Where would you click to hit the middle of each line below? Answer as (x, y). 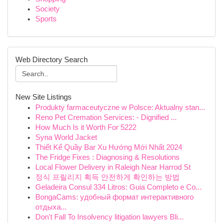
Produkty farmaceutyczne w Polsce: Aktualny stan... (120, 108)
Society (48, 9)
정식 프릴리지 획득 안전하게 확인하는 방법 (108, 177)
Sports (46, 19)
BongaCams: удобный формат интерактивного (114, 197)
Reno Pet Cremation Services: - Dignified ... (106, 117)
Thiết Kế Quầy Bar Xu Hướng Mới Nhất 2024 (109, 147)
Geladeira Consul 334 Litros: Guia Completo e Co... (118, 187)
